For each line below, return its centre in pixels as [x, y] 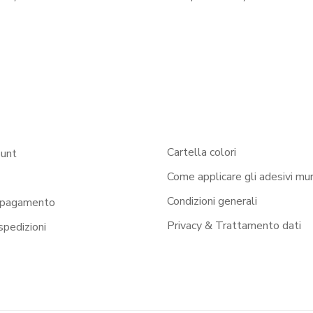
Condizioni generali [212, 201]
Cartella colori [202, 152]
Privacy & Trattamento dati [234, 225]
